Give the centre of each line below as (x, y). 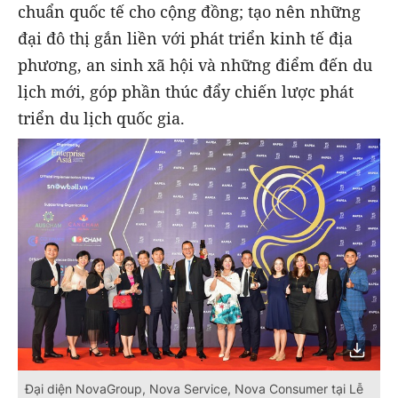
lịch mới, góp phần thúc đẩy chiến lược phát (186, 91)
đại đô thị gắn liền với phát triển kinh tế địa (185, 38)
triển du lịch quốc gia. (101, 118)
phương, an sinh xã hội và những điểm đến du (195, 64)
